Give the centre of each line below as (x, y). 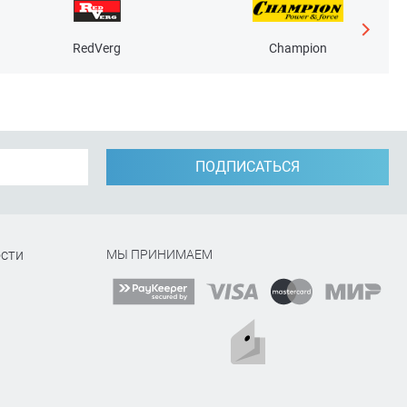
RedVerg (97, 49)
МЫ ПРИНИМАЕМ (159, 254)
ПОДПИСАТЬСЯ (248, 167)
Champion (298, 49)
